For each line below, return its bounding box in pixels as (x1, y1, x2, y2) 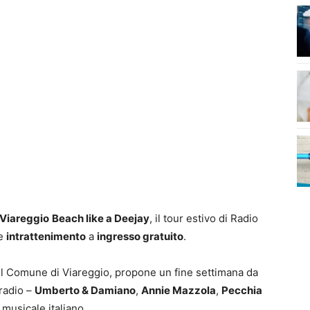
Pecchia (221, 284, 262, 298)
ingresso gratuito (97, 230, 183, 244)
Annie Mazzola (141, 284, 216, 298)
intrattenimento (6, 230, 86, 244)
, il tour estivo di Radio (149, 212, 258, 226)
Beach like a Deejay (52, 212, 149, 226)
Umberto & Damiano (35, 284, 136, 298)
